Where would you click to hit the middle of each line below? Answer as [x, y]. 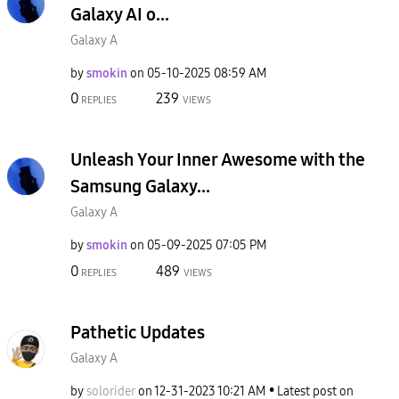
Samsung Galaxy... [140, 186]
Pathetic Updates [138, 332]
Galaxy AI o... [120, 14]
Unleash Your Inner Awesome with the [218, 159]
